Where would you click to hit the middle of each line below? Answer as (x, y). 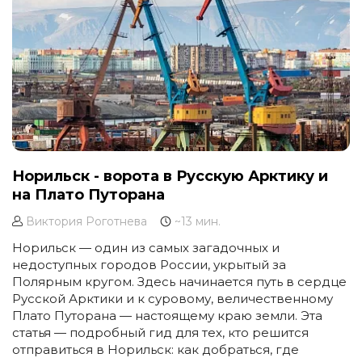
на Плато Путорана (88, 195)
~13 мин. (196, 222)
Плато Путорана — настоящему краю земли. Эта (167, 316)
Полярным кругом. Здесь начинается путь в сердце (179, 282)
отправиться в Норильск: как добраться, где (156, 350)
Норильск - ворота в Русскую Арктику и (170, 177)
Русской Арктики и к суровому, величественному (173, 299)
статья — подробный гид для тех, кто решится (160, 333)
